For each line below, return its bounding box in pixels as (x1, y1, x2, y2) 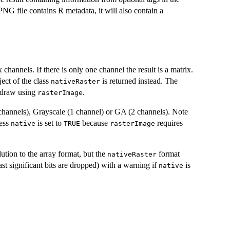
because (80, 119, 110, 128)
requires (155, 119, 183, 128)
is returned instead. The (100, 76, 178, 86)
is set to (35, 119, 64, 128)
